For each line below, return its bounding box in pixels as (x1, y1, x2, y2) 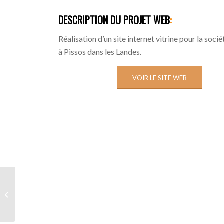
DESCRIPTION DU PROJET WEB (58, 12, 170, 27)
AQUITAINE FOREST (17, 190, 78, 198)
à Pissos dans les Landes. (58, 46, 142, 56)
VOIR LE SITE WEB (132, 74, 187, 82)
